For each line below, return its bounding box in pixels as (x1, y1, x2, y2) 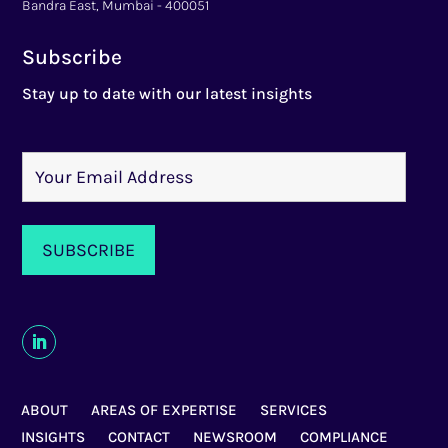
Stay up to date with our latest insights (22, 84, 313, 104)
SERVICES (260, 401, 328, 420)
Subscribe (22, 45, 123, 70)
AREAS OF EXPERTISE (91, 401, 238, 420)
